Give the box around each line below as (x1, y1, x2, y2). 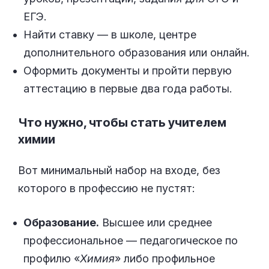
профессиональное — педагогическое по (23, 234, 238, 247)
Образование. (23, 216, 99, 229)
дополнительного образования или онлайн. (23, 46, 250, 59)
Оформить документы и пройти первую (23, 64, 232, 77)
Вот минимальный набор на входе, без (18, 163, 220, 177)
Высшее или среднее (99, 216, 212, 229)
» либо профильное (115, 252, 215, 265)
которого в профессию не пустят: (18, 181, 195, 195)
